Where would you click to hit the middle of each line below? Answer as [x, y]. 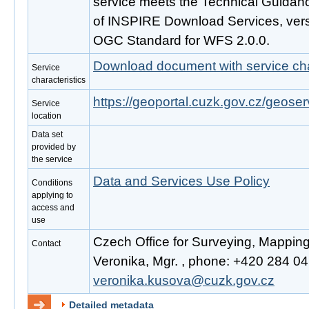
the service [52, 159]
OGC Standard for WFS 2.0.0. [181, 40]
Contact [46, 243]
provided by [54, 147]
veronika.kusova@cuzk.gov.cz [184, 280]
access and [53, 208]
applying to [52, 195]
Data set [47, 134]
